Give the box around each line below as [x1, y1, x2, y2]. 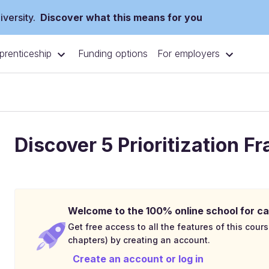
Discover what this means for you [40, 11, 202, 23]
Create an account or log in [73, 253, 204, 265]
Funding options [78, 47, 148, 60]
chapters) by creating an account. [68, 235, 210, 245]
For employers [157, 47, 220, 60]
